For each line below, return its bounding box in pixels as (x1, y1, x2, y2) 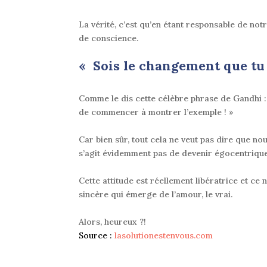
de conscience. (79, 33, 138, 44)
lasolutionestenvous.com (114, 230, 213, 241)
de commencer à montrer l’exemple (79, 107, 224, 118)
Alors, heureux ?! (79, 216, 146, 228)
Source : (79, 230, 114, 241)
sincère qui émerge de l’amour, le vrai (79, 189, 231, 200)
